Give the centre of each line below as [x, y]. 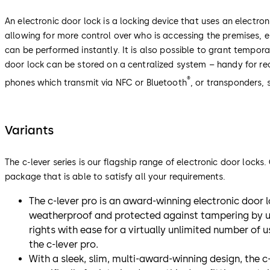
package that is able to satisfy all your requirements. [115, 177]
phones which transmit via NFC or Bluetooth [96, 83]
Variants [29, 130]
